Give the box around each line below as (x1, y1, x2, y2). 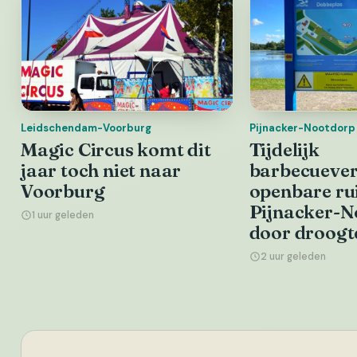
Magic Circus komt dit (21, 139, 211, 162)
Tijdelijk (249, 139, 320, 162)
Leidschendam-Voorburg (21, 121, 151, 135)
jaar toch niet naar (21, 159, 182, 182)
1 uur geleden (32, 209, 94, 222)
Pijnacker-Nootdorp (249, 121, 355, 135)
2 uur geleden (260, 250, 326, 264)
